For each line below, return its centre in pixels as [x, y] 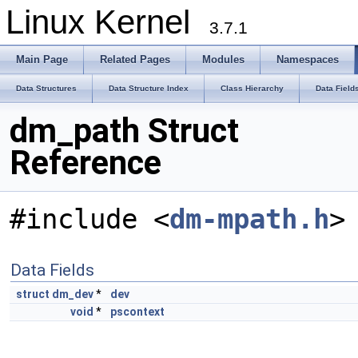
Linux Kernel [107, 22]
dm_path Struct [124, 131]
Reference [86, 163]
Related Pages [135, 60]
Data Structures [46, 88]
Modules [223, 60]
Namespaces [308, 60]
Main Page [42, 60]
